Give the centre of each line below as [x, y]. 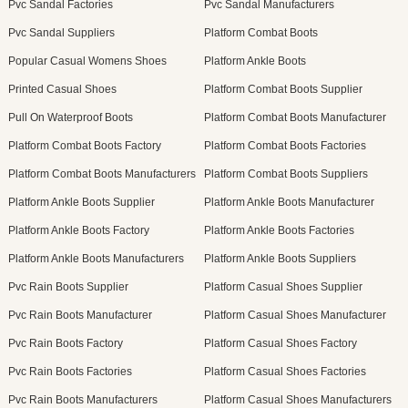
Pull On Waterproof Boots [70, 118]
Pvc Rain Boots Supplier [68, 287]
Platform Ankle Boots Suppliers [280, 259]
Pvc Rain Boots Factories [70, 372]
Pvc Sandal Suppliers [61, 33]
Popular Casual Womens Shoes [87, 61]
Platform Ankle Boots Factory [78, 231]
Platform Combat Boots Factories [285, 146]
